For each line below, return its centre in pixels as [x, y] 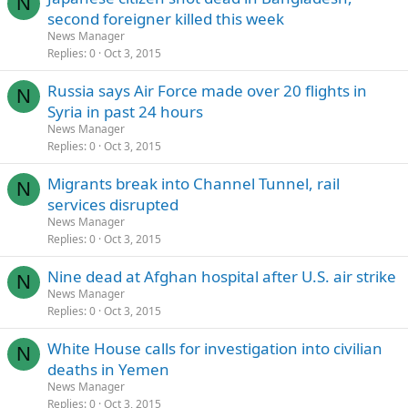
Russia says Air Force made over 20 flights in [207, 91]
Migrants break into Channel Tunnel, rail [194, 184]
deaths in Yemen [108, 369]
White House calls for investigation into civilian [215, 348]
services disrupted [113, 204]
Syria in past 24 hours [125, 112]
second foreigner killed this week [166, 19]
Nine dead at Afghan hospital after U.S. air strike [222, 276]
